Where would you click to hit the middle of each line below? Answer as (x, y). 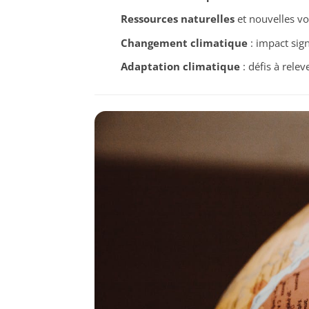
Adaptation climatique (180, 67)
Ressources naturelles (177, 19)
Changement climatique (184, 42)
